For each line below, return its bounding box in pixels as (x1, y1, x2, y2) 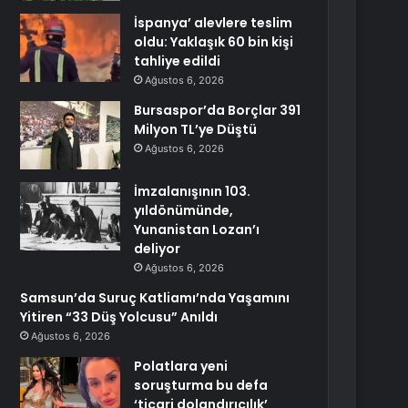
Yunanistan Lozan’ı (134, 220, 260, 239)
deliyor (134, 240, 181, 258)
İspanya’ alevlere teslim (134, 14, 293, 32)
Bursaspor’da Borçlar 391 (134, 101, 301, 119)
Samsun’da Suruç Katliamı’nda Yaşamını (20, 289, 291, 307)
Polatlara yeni (134, 357, 229, 375)
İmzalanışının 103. (134, 182, 251, 200)
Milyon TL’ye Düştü (134, 120, 258, 138)
